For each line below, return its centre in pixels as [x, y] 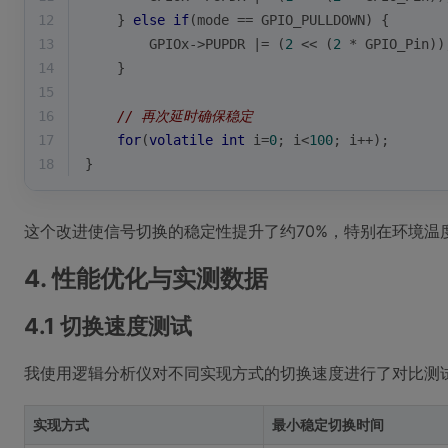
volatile [181, 140]
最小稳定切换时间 [328, 424]
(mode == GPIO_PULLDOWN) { [289, 20]
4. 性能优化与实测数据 [146, 278]
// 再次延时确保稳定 [185, 116]
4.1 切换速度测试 [108, 326]
